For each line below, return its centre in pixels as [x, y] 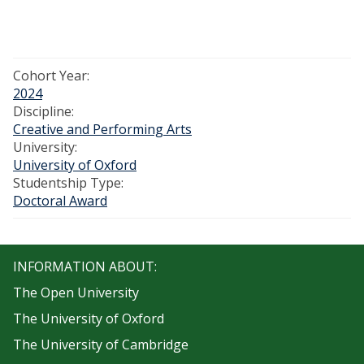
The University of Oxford [89, 318]
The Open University [76, 292]
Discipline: [43, 111]
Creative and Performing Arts [102, 129]
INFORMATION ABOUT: [85, 266]
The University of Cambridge [101, 344]
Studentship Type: [68, 183]
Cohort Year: [51, 76]
